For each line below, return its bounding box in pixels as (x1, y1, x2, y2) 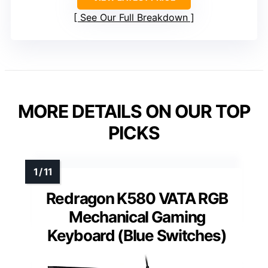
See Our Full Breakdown (80, 11, 188, 23)
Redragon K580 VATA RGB (45, 188, 229, 208)
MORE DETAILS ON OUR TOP (18, 100, 250, 122)
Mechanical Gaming (69, 207, 205, 226)
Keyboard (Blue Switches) (47, 226, 227, 245)
